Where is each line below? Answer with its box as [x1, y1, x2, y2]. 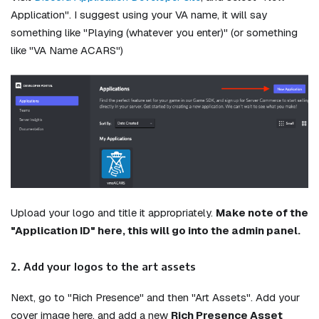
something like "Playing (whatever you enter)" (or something [11, 25, 298, 39]
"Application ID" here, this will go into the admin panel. [11, 224, 300, 238]
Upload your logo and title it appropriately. [11, 206, 216, 220]
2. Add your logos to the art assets [11, 259, 196, 273]
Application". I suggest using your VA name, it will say [11, 7, 267, 21]
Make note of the [216, 206, 308, 220]
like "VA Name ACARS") [11, 43, 123, 57]
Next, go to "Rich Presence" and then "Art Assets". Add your [11, 291, 300, 305]
